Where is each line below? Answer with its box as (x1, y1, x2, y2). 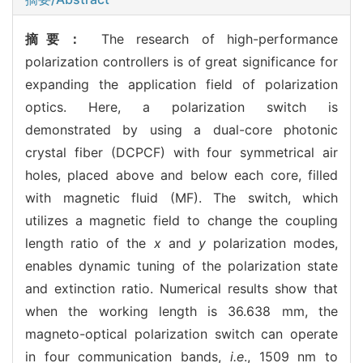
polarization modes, (205, 234, 338, 251)
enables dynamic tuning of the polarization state (25, 257, 338, 274)
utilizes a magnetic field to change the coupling (25, 211, 338, 228)
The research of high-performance (100, 30, 339, 47)
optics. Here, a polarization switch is (25, 98, 338, 115)
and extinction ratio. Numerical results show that (25, 280, 338, 297)
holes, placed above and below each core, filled (25, 166, 338, 183)
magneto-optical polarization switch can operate (25, 325, 338, 342)
